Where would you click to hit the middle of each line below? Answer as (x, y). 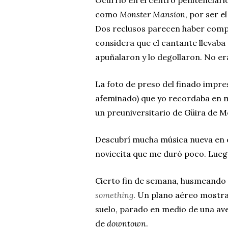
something (114, 195)
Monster (135, 14)
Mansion (169, 14)
